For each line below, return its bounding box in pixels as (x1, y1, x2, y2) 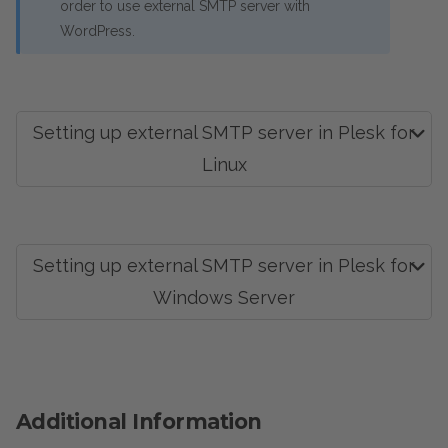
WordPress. (60, 23, 135, 39)
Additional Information (16, 409, 262, 434)
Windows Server (153, 287, 295, 308)
